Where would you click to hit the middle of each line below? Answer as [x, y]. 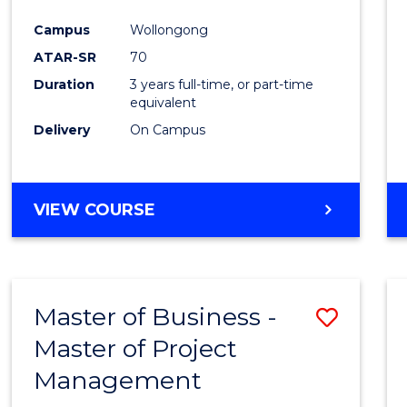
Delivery [62, 130]
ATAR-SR [65, 58]
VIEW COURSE [95, 210]
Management [118, 381]
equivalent [164, 103]
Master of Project [136, 349]
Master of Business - [156, 317]
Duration [65, 85]
